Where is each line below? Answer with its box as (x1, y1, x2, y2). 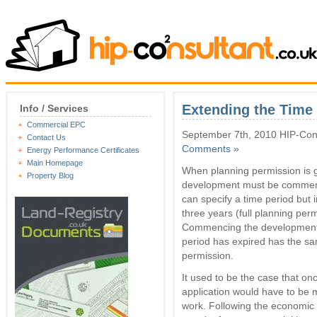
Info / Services (20, 103, 88, 114)
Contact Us (27, 133, 66, 142)
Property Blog (27, 171, 74, 180)
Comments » (182, 143, 239, 154)
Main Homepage (27, 158, 83, 167)
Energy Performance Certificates (27, 146, 139, 154)
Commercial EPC (27, 120, 86, 129)
